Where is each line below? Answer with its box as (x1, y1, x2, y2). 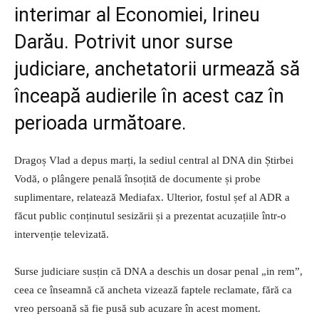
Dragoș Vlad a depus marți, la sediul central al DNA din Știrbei (14, 155, 293, 167)
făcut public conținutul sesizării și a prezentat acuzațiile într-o (14, 210, 286, 222)
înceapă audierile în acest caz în (14, 85, 284, 108)
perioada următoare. (14, 112, 187, 135)
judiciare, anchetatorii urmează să (14, 58, 300, 81)
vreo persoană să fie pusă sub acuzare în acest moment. (14, 303, 261, 315)
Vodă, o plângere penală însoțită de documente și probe (14, 173, 261, 185)
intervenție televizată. (14, 229, 109, 241)
